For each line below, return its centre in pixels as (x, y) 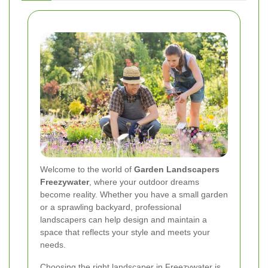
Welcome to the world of (87, 170)
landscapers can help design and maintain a (124, 220)
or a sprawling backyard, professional (111, 207)
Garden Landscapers (177, 170)
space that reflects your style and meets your (125, 232)
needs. (53, 245)
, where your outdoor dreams (144, 182)
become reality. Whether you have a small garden (134, 195)
